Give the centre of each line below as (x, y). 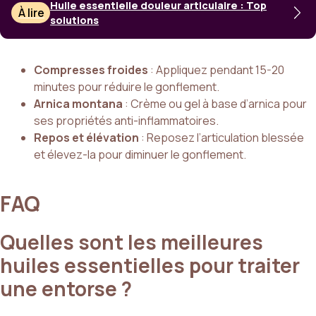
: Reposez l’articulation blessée (221, 138)
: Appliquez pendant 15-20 (216, 70)
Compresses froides (91, 70)
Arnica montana (78, 104)
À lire (32, 13)
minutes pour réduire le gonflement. (127, 87)
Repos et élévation (86, 138)
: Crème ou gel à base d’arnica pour (215, 104)
